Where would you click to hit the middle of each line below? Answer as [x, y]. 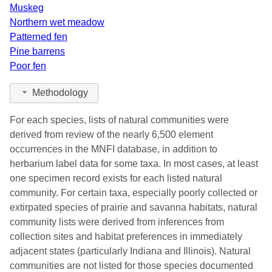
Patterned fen [39, 36]
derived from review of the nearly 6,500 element [111, 134]
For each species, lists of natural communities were [119, 120]
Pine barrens [37, 51]
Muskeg [27, 7]
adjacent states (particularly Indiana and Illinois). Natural [130, 251]
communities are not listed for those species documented [131, 265]
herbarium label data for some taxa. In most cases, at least [134, 163]
